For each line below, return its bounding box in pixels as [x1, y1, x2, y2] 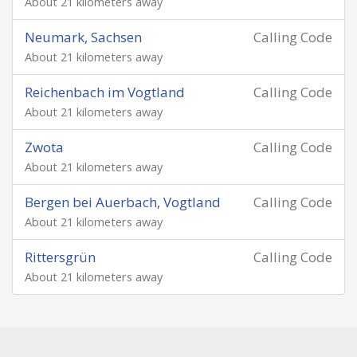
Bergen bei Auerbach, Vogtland [25, 193, 221, 211]
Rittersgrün [25, 248, 96, 266]
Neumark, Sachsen [25, 28, 142, 46]
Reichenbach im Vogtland [25, 83, 185, 101]
